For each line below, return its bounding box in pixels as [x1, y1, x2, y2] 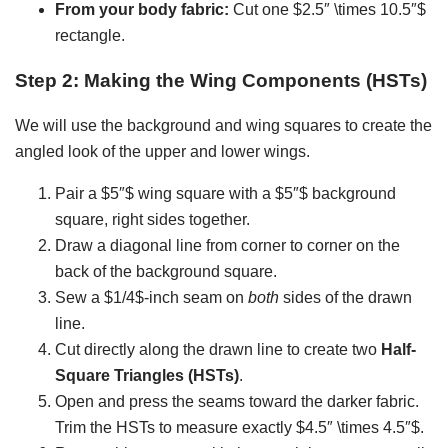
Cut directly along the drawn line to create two [55, 340, 381, 358]
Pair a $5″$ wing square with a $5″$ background [55, 184, 396, 202]
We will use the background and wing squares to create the [15, 116, 432, 134]
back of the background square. [55, 262, 277, 280]
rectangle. [55, 27, 125, 45]
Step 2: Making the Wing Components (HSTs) [15, 70, 427, 92]
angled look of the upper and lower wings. [15, 142, 310, 160]
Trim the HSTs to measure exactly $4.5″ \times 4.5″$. [55, 418, 424, 436]
